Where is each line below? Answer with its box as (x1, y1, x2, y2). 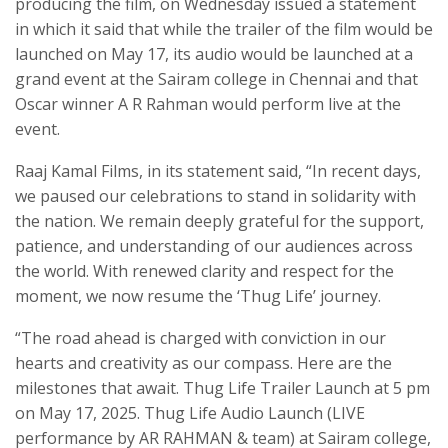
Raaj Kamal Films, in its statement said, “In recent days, (15, 160, 421, 183)
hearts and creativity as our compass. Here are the (15, 352, 392, 375)
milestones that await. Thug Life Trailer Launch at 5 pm (15, 377, 430, 400)
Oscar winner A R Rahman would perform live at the (15, 93, 401, 116)
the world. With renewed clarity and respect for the (15, 260, 394, 283)
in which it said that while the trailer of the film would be (15, 18, 433, 41)
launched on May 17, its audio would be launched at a (15, 43, 413, 66)
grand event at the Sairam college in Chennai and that (15, 68, 418, 91)
